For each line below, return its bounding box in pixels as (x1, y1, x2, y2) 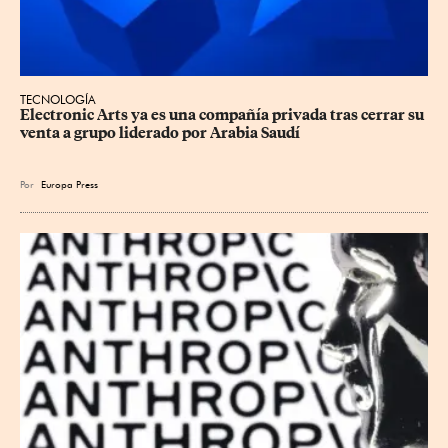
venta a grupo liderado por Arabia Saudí (20, 124, 300, 143)
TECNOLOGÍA (20, 92, 96, 108)
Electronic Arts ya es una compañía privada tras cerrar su (20, 106, 427, 125)
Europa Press (41, 178, 98, 191)
